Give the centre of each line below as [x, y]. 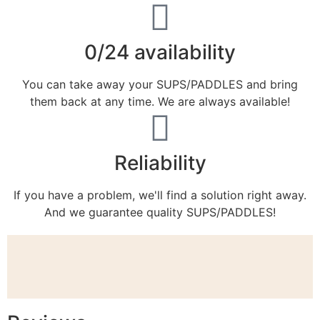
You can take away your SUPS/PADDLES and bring [160, 85]
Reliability [160, 163]
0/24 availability [160, 52]
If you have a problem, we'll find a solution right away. [160, 195]
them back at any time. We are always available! [160, 102]
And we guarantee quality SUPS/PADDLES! [160, 212]
